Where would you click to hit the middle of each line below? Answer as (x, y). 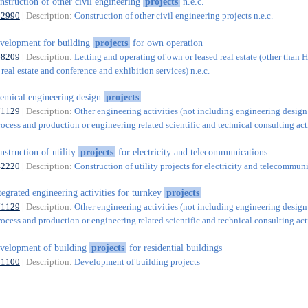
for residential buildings (174, 247)
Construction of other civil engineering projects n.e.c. (173, 16)
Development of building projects (137, 261)
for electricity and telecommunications (191, 152)
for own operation (166, 42)
